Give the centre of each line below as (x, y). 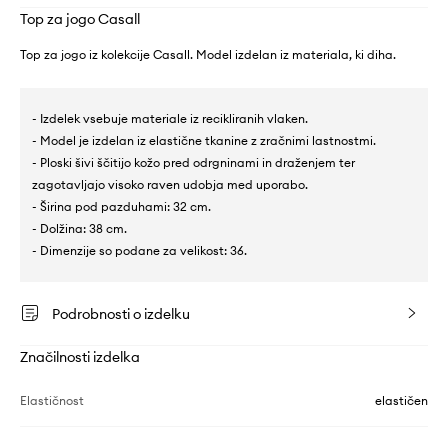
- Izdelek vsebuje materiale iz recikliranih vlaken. (170, 119)
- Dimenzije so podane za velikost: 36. (139, 251)
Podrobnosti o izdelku (121, 314)
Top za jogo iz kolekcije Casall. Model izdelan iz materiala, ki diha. (208, 55)
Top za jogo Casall (80, 19)
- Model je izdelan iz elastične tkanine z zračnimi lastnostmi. (204, 141)
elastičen (401, 401)
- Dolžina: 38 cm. (79, 229)
